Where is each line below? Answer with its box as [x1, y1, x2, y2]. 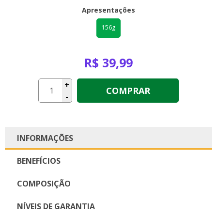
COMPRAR [106, 84, 150, 96]
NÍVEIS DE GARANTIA [17, 201, 95, 212]
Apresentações [82, 5, 135, 15]
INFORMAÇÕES [17, 132, 73, 143]
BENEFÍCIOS [17, 155, 61, 166]
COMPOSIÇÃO [17, 178, 71, 189]
